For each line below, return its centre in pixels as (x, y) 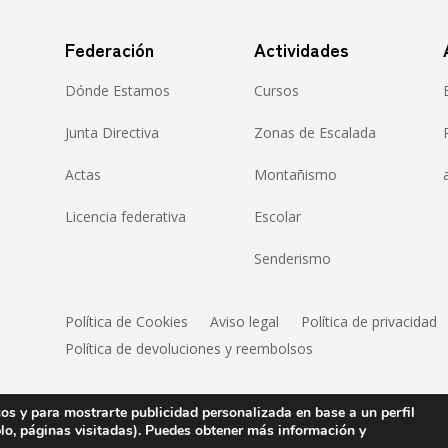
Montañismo (295, 175)
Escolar (277, 217)
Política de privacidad (368, 321)
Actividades (301, 49)
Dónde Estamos (117, 91)
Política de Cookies (126, 321)
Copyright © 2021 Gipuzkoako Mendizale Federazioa (224, 434)
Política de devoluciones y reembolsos (188, 348)
